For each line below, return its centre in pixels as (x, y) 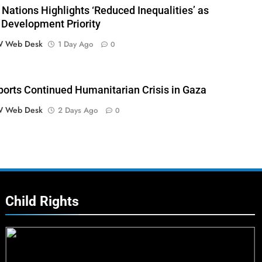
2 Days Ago (77, 110)
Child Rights (42, 201)
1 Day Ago (75, 44)
